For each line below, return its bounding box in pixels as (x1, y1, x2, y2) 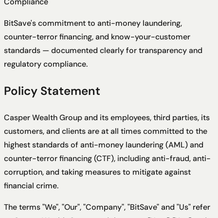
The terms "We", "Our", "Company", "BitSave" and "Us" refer (4, 201, 210, 212)
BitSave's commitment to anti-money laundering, (4, 18, 182, 28)
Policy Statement (4, 83, 100, 98)
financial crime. (4, 180, 58, 191)
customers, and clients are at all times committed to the (4, 126, 207, 136)
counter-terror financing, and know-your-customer (4, 31, 190, 42)
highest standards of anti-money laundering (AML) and (4, 139, 203, 150)
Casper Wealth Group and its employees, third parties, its (4, 112, 210, 123)
